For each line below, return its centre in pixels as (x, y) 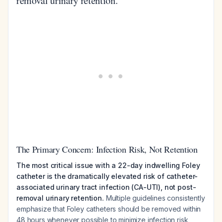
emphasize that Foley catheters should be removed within (109, 209)
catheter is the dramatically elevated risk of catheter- (107, 176)
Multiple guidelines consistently (154, 198)
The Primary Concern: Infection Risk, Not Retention (107, 149)
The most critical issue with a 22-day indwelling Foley (108, 165)
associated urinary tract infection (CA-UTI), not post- (106, 187)
